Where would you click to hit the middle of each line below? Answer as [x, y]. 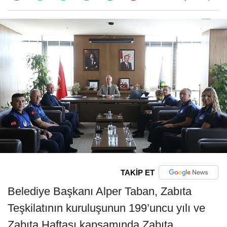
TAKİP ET [137, 172]
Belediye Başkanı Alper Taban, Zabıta [100, 192]
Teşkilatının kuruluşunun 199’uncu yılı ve [106, 208]
